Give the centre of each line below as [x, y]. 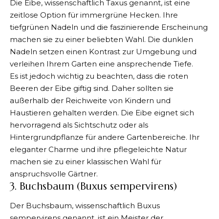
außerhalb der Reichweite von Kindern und [90, 100]
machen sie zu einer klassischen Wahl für [86, 161]
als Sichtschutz [91, 125]
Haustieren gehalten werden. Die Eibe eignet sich [102, 112]
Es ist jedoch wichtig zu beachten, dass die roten [99, 76]
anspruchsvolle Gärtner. [54, 174]
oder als [133, 125]
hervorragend [36, 125]
